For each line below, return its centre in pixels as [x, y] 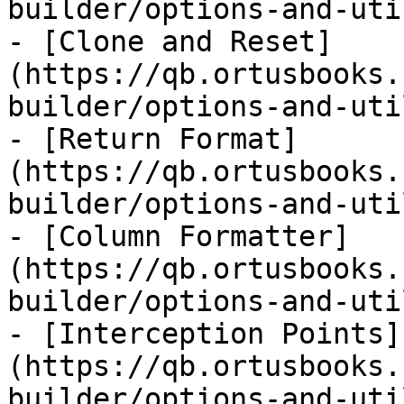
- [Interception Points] [204, 334]
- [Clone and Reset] [170, 41]
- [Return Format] [153, 139]
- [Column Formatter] [179, 236]
